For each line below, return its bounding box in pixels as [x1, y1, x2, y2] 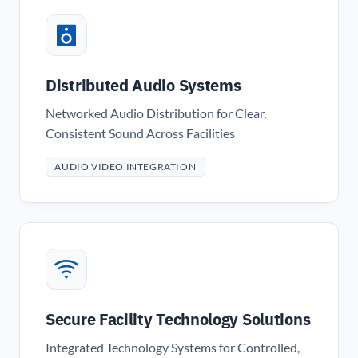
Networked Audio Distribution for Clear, [46, 106, 266, 121]
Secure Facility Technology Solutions [46, 308, 311, 331]
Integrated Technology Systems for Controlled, [46, 340, 300, 356]
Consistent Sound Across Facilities [46, 126, 235, 141]
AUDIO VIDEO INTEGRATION [54, 160, 197, 173]
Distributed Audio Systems [46, 74, 241, 97]
